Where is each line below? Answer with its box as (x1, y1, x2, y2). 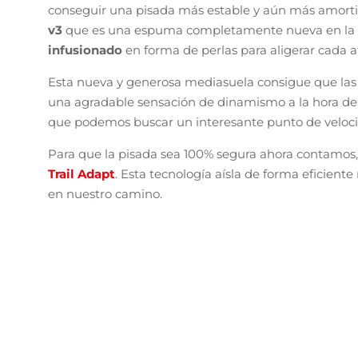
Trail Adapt (48, 165, 115, 181)
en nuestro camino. (48, 185, 162, 201)
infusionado (48, 42, 125, 58)
